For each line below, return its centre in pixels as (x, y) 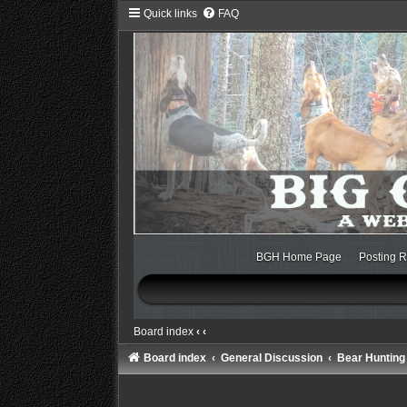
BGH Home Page (299, 257)
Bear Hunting (371, 357)
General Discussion (271, 357)
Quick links (170, 14)
